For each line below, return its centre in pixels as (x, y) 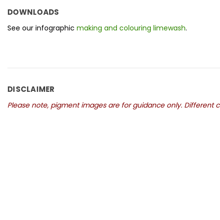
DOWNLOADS (33, 12)
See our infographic (42, 28)
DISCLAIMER (31, 89)
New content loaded (46, 147)
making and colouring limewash (131, 28)
